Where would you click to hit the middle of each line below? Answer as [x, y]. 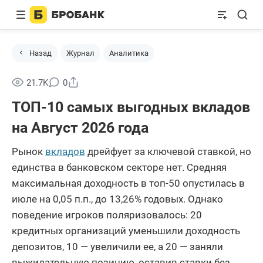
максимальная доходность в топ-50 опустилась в [128, 183]
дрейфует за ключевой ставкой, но [168, 151]
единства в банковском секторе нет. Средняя [119, 167]
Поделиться [107, 80]
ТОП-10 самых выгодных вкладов [131, 107]
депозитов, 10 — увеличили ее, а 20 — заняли [117, 247]
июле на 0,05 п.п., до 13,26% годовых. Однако [117, 199]
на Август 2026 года [80, 128]
